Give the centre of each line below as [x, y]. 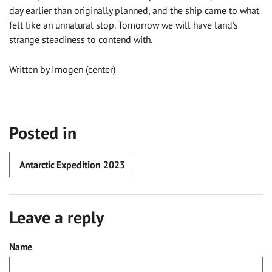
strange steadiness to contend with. [81, 40]
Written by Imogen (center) [62, 70]
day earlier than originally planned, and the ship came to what [134, 11]
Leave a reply [56, 217]
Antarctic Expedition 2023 [72, 164]
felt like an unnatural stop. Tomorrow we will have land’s [124, 25]
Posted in [43, 133]
